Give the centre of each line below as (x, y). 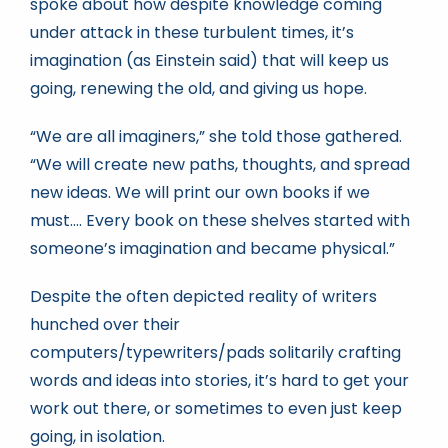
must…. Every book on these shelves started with (219, 220)
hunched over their (104, 324)
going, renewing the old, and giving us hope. (198, 88)
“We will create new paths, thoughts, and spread (219, 164)
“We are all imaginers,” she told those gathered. (215, 136)
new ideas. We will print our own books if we (199, 192)
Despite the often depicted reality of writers (203, 296)
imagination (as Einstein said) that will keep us (209, 60)
